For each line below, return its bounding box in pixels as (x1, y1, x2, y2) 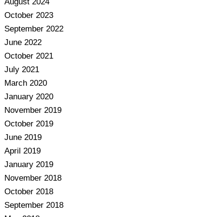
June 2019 (4, 133, 42, 142)
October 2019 (4, 119, 53, 128)
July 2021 (4, 65, 39, 74)
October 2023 (4, 11, 53, 20)
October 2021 (4, 51, 53, 61)
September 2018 (4, 201, 63, 210)
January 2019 (4, 160, 53, 169)
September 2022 (4, 24, 63, 33)
